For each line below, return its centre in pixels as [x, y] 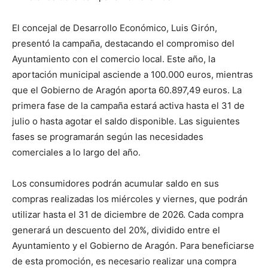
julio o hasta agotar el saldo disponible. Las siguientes [126, 121]
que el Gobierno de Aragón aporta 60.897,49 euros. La [127, 90]
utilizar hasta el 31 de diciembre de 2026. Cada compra [128, 214]
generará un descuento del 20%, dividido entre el [116, 230]
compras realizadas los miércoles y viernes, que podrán [130, 199]
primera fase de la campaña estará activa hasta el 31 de [128, 105]
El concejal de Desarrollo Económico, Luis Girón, [115, 28]
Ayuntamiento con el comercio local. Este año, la [114, 59]
